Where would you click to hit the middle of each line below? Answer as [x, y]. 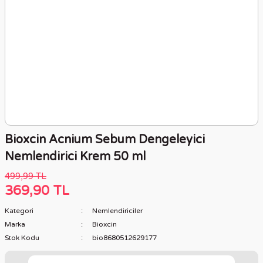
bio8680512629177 [124, 238]
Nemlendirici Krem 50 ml [75, 157]
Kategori [19, 211]
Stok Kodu [22, 238]
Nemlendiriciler [117, 211]
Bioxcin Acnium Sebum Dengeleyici [105, 140]
